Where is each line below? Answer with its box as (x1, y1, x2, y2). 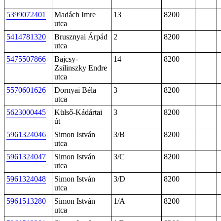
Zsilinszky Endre (54, 64, 107, 72)
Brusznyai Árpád (54, 33, 108, 41)
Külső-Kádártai (54, 108, 102, 116)
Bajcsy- (54, 55, 78, 63)
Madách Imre (54, 10, 96, 19)
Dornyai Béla (54, 86, 96, 94)
